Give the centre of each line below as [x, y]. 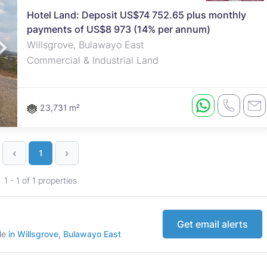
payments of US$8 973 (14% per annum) [118, 30]
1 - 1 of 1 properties [41, 180]
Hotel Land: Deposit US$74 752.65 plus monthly [136, 15]
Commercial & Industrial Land [92, 60]
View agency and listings [186, 61]
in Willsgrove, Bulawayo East [65, 234]
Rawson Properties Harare [186, 32]
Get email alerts [212, 224]
